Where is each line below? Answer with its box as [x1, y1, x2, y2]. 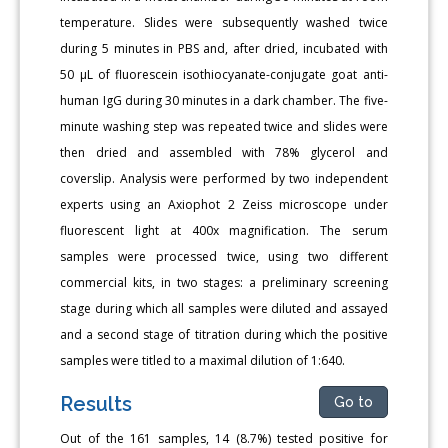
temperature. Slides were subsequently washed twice [60, 13, 388, 31]
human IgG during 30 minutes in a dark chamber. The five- [60, 91, 388, 109]
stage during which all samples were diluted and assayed [60, 299, 388, 317]
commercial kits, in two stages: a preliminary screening [60, 273, 388, 291]
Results [60, 391, 133, 416]
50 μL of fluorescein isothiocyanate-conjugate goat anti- [60, 65, 388, 83]
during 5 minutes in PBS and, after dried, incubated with [60, 39, 388, 57]
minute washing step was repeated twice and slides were [60, 117, 388, 135]
